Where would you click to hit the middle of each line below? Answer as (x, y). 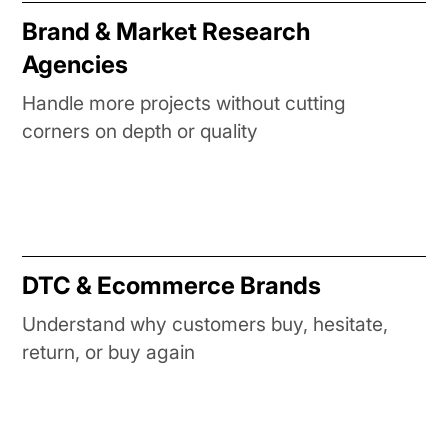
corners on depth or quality (140, 130)
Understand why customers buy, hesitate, (205, 323)
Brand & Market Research (166, 31)
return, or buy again (109, 351)
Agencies (75, 64)
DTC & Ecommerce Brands (172, 285)
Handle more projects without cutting (184, 102)
